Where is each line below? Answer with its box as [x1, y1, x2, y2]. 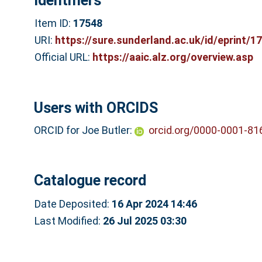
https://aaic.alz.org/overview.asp [92, 51, 253, 64]
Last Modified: [34, 214, 103, 227]
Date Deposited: [34, 197, 112, 210]
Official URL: [34, 51, 92, 64]
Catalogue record [33, 171, 146, 189]
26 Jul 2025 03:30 [102, 214, 187, 227]
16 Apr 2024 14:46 [111, 197, 197, 210]
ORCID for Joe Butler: [33, 124, 132, 137]
